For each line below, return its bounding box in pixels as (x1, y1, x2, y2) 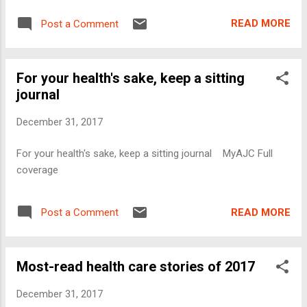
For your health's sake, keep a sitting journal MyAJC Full (16, 147, 273, 160)
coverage (16, 164, 58, 177)
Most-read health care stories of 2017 (16, 258, 255, 275)
